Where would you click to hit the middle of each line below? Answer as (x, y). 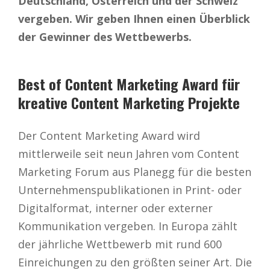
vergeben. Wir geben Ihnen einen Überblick (134, 18)
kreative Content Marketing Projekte (129, 102)
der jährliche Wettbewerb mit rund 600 (120, 244)
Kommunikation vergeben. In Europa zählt (128, 226)
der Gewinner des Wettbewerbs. (105, 36)
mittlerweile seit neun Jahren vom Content (129, 153)
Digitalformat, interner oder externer (115, 208)
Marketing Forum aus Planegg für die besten (135, 171)
